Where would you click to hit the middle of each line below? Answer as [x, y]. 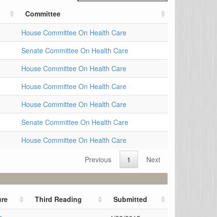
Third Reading [58, 199]
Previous [98, 159]
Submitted [130, 199]
